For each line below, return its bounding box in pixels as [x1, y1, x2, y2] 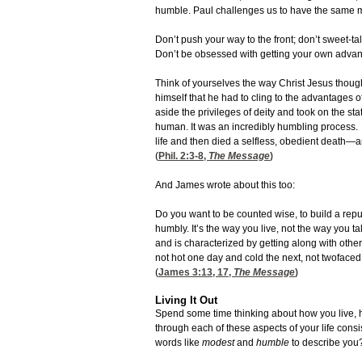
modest [202, 337, 237, 349]
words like [155, 337, 202, 349]
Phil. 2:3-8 [158, 150, 204, 162]
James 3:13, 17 [158, 267, 229, 279]
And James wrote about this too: [155, 179, 295, 192]
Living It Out [155, 294, 217, 307]
